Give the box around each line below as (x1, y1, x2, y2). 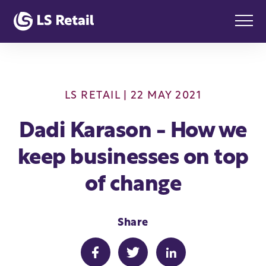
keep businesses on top (17, 148, 249, 169)
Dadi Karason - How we (19, 121, 247, 142)
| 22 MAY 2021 (120, 90, 202, 102)
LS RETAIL (64, 90, 121, 102)
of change (84, 175, 182, 196)
